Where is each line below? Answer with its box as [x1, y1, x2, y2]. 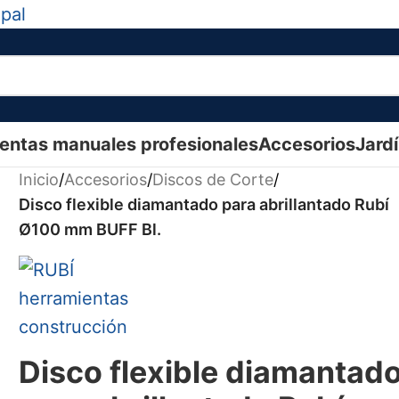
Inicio [19, 170, 60, 189]
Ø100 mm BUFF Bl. [19, 220, 162, 239]
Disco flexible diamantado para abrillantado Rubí [19, 195, 390, 214]
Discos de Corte [152, 170, 274, 189]
